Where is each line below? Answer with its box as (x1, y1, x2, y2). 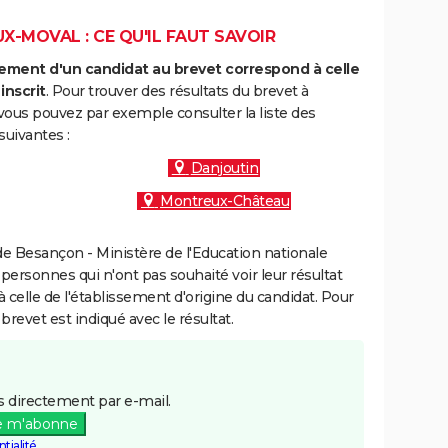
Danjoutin (190, 159, 259, 177)
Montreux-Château (160, 192, 289, 210)
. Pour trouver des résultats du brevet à (45, 82, 309, 100)
